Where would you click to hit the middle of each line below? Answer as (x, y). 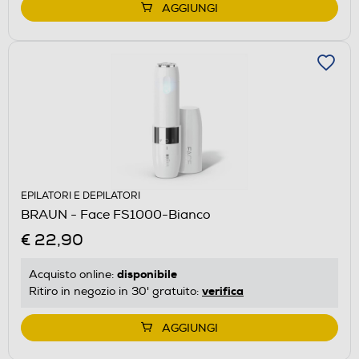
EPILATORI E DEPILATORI (81, 196)
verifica (223, 290)
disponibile (147, 274)
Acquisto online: (73, 274)
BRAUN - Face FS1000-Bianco (116, 214)
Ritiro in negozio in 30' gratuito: (115, 291)
